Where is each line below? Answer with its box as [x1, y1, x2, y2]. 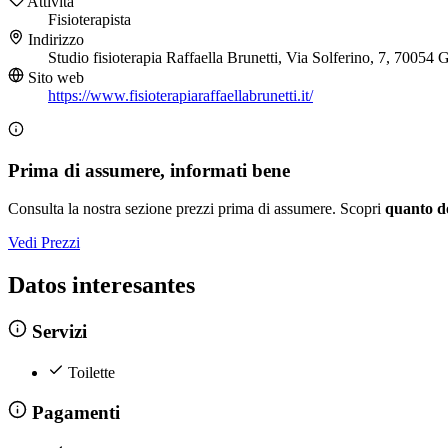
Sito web [24, 69, 84, 87]
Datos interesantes [8, 272, 195, 299]
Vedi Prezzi [8, 234, 80, 252]
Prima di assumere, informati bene [8, 159, 290, 181]
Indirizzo [24, 31, 84, 49]
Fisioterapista [48, 11, 131, 29]
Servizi [26, 320, 87, 342]
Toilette [68, 363, 115, 381]
